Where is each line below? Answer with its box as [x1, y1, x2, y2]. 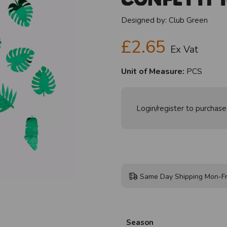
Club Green [169, 15, 208, 26]
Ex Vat [170, 43, 198, 57]
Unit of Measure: [121, 66, 184, 78]
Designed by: [121, 15, 169, 26]
